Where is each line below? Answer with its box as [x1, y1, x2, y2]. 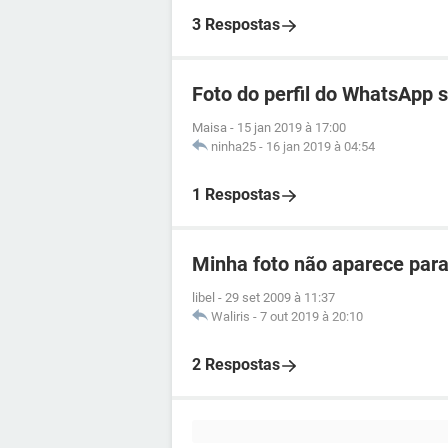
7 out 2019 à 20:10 [260, 309, 363, 324]
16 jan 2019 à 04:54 [266, 139, 375, 154]
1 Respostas [192, 185, 280, 204]
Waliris [211, 309, 250, 324]
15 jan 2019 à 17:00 [237, 120, 346, 135]
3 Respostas [192, 15, 280, 34]
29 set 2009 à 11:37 [225, 290, 335, 305]
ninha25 [211, 139, 256, 154]
